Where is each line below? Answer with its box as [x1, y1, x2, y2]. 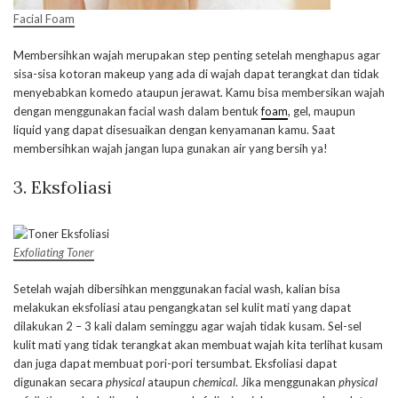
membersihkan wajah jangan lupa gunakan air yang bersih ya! [13, 141, 328, 155]
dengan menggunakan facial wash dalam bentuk [13, 104, 261, 118]
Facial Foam [13, 12, 75, 26]
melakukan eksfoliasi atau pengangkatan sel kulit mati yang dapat [13, 300, 351, 314]
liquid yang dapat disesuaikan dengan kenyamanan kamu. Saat [13, 123, 335, 137]
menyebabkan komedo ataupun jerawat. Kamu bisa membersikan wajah [13, 85, 385, 99]
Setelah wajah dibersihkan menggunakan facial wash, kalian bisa [13, 282, 340, 296]
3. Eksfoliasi [13, 176, 112, 198]
